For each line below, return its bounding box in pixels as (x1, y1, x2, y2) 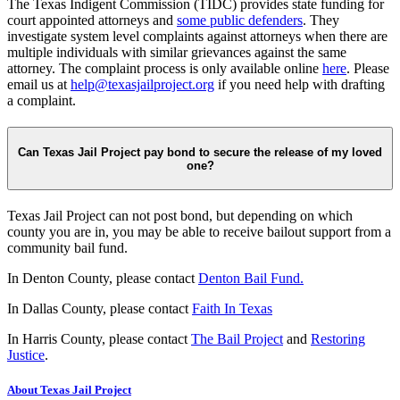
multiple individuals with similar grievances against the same (7, 45, 346, 61)
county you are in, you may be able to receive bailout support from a (7, 224, 391, 240)
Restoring (311, 331, 365, 347)
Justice (7, 347, 45, 363)
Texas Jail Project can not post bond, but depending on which (7, 208, 353, 224)
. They (303, 12, 339, 29)
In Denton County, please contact (7, 271, 198, 287)
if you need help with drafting (214, 77, 385, 93)
